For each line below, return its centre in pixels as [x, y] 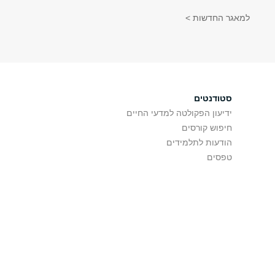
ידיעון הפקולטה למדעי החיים [179, 113]
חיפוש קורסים [207, 128]
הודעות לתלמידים [199, 142]
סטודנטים [213, 98]
